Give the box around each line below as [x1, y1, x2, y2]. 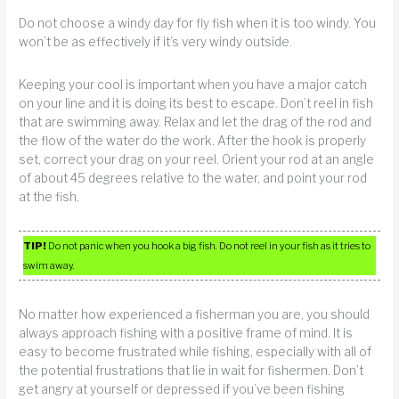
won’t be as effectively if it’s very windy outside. [19, 34, 293, 49]
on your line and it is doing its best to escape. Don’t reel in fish [19, 96, 374, 111]
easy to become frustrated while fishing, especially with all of [19, 344, 372, 359]
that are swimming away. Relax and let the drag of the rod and [19, 115, 372, 130]
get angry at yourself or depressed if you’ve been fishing [19, 381, 346, 396]
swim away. [23, 259, 76, 273]
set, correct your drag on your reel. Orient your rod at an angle [19, 152, 375, 167]
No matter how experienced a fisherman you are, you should [19, 306, 370, 322]
